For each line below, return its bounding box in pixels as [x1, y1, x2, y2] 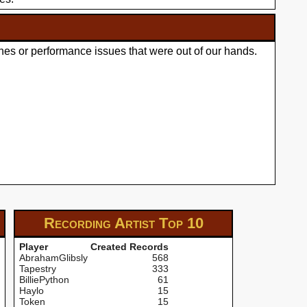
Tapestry [19, 263, 56, 274]
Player [19, 241, 48, 252]
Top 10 [158, 214, 204, 232]
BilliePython [19, 274, 69, 285]
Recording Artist [43, 214, 159, 232]
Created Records [90, 241, 169, 252]
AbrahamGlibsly [19, 252, 88, 263]
